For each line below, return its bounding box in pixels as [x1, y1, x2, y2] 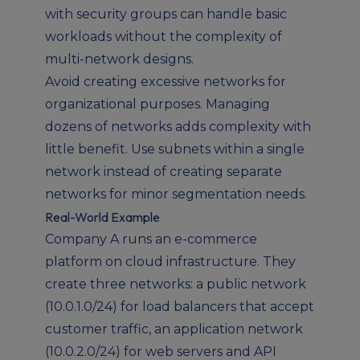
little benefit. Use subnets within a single [45, 141, 305, 157]
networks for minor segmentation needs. [45, 186, 307, 202]
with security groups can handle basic [45, 6, 287, 22]
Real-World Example [45, 209, 160, 225]
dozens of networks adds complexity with [45, 119, 311, 134]
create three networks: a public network [45, 276, 306, 292]
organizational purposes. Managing [45, 96, 270, 112]
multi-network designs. [45, 51, 194, 67]
